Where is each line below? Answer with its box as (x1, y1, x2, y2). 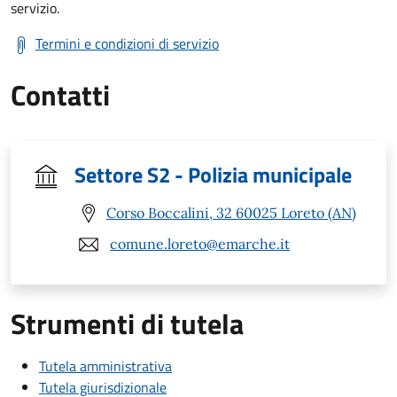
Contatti (11, 73, 110, 116)
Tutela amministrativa (39, 354, 172, 377)
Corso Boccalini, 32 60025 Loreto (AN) (106, 204, 356, 222)
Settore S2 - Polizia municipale (74, 158, 352, 191)
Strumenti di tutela (11, 301, 244, 345)
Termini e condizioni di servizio (35, 32, 219, 54)
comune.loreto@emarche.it (110, 235, 290, 253)
